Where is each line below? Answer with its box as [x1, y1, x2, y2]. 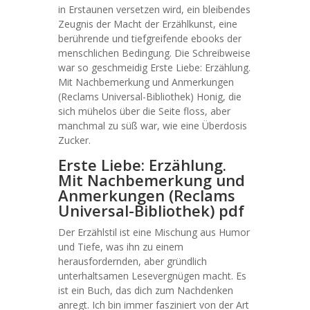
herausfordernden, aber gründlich [58, 255, 207, 268]
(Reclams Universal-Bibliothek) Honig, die [58, 90, 241, 103]
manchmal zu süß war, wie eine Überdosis [58, 119, 247, 132]
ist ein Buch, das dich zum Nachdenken [58, 284, 233, 297]
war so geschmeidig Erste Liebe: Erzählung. [58, 61, 250, 74]
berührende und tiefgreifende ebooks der [58, 32, 241, 45]
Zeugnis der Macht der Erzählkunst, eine [58, 17, 237, 30]
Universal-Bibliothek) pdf [58, 200, 244, 221]
